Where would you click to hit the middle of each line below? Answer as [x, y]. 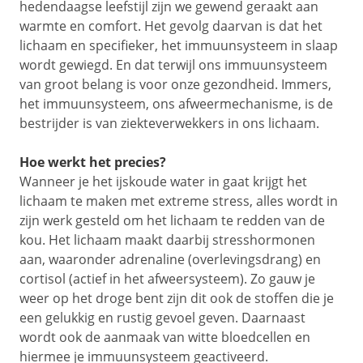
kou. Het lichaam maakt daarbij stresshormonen [167, 240]
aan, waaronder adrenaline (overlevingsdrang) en [170, 259]
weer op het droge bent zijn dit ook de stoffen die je [177, 298]
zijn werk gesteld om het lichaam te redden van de [172, 220]
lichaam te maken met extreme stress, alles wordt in [179, 201]
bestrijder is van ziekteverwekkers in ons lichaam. [169, 123]
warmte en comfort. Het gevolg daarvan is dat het [171, 26]
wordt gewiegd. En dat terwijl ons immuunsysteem [173, 65]
